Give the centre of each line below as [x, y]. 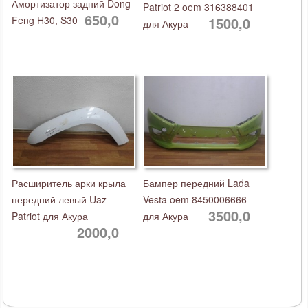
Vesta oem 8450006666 [195, 199]
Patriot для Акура [50, 216]
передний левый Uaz [59, 199]
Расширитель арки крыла [69, 183]
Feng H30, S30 [45, 20]
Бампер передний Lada [196, 183]
